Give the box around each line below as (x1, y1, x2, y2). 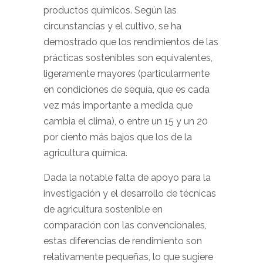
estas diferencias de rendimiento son (43, 235, 202, 247)
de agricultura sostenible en (43, 204, 163, 215)
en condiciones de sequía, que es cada (43, 84, 210, 95)
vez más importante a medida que (43, 100, 193, 111)
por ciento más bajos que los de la (43, 131, 192, 143)
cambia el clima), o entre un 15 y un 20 (43, 116, 208, 127)
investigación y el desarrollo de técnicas (43, 188, 216, 199)
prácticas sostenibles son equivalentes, (43, 52, 213, 63)
